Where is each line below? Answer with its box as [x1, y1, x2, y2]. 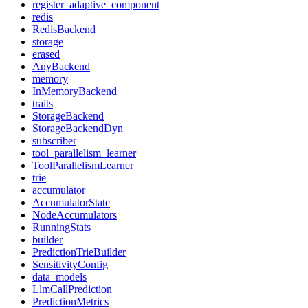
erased [32, 47, 60, 60]
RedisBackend [32, 23, 96, 35]
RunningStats [32, 221, 91, 233]
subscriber [32, 134, 76, 146]
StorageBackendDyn [32, 122, 123, 134]
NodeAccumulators [32, 208, 117, 221]
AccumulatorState [32, 196, 110, 208]
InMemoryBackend [32, 85, 117, 97]
